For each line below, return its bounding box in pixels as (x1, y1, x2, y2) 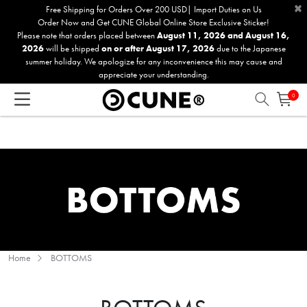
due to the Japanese (214, 42, 286, 54)
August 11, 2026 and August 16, (157, 29, 290, 41)
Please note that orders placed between (17, 29, 157, 41)
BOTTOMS (51, 251, 92, 265)
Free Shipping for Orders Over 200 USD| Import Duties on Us (45, 3, 262, 15)
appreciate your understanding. (98, 69, 209, 80)
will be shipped (43, 42, 101, 54)
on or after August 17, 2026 (101, 42, 214, 54)
